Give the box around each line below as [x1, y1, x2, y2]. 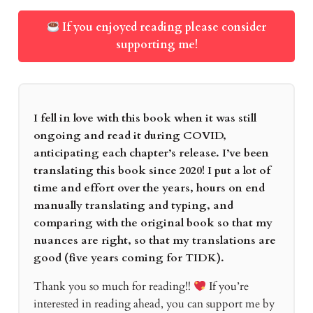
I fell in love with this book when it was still [33, 110, 256, 126]
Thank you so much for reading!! [33, 279, 194, 294]
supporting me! [115, 37, 198, 53]
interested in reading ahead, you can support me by [33, 296, 275, 312]
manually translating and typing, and [33, 198, 233, 214]
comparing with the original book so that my [33, 215, 272, 231]
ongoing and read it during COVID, [33, 128, 226, 144]
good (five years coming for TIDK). [33, 250, 224, 266]
